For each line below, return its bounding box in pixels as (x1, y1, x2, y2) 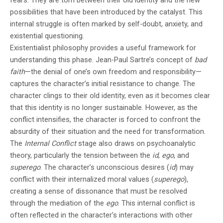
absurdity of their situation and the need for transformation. (10, 126, 206, 136)
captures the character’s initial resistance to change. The (10, 79, 195, 88)
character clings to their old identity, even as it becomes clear (10, 91, 210, 100)
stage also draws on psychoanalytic (76, 138, 196, 148)
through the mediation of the (10, 198, 106, 208)
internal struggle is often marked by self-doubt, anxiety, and (10, 19, 203, 28)
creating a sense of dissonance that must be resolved (10, 186, 187, 196)
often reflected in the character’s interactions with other (10, 210, 193, 220)
